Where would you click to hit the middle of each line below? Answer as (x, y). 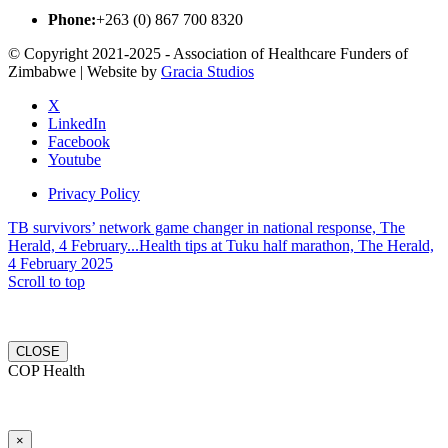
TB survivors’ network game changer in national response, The (206, 227)
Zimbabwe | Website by (84, 71)
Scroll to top (46, 281)
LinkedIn (77, 123)
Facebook (79, 141)
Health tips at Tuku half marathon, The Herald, (286, 245)
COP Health (46, 370)
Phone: (72, 19)
